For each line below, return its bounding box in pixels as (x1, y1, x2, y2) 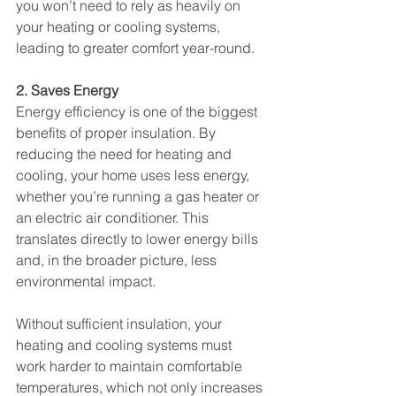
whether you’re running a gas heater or (16, 187, 263, 205)
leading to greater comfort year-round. (16, 39, 255, 57)
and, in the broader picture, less (16, 251, 220, 269)
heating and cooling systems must (16, 336, 235, 354)
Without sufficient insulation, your (16, 315, 225, 332)
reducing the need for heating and (16, 145, 235, 163)
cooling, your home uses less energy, (16, 166, 253, 184)
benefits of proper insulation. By (16, 124, 219, 141)
